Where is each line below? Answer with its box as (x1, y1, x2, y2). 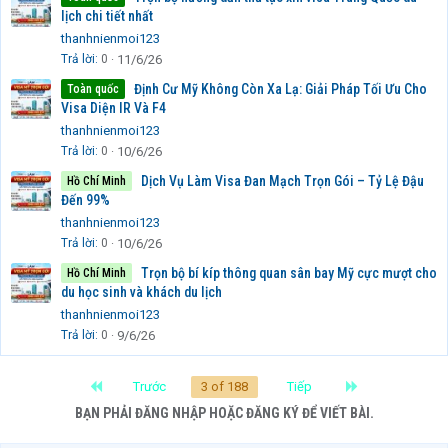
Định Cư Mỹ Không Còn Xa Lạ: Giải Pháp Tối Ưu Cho (134, 81, 427, 98)
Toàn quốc (67, 82, 119, 97)
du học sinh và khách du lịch (61, 284, 222, 301)
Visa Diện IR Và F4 (61, 100, 166, 117)
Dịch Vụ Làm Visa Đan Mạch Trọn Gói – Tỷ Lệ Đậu (141, 173, 424, 190)
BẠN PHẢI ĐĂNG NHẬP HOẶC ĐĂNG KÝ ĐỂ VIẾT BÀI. (74, 405, 374, 422)
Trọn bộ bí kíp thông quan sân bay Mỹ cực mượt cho (141, 265, 437, 282)
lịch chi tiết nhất (61, 8, 153, 25)
